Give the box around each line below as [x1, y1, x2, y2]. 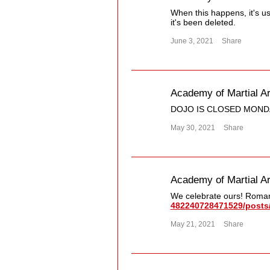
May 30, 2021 [170, 124, 215, 132]
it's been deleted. [170, 17, 236, 28]
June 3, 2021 [170, 37, 213, 45]
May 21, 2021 [170, 221, 215, 228]
